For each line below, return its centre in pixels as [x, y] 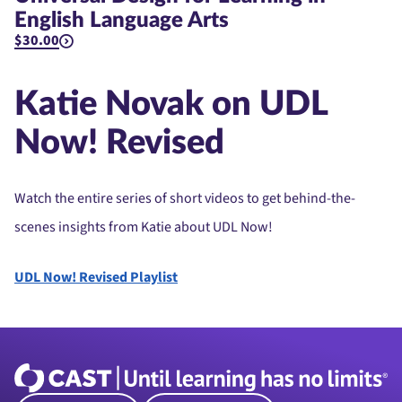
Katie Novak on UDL [171, 104]
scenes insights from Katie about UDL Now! [144, 227]
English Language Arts [122, 21]
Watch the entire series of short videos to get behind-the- [185, 198]
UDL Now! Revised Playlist [96, 277]
